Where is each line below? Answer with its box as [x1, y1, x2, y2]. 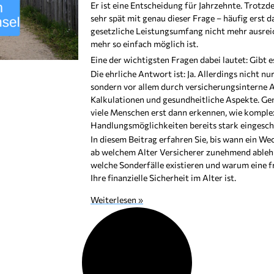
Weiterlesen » [91, 194, 143, 205]
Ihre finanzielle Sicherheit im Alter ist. [91, 172, 236, 183]
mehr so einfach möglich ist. [91, 39, 198, 49]
